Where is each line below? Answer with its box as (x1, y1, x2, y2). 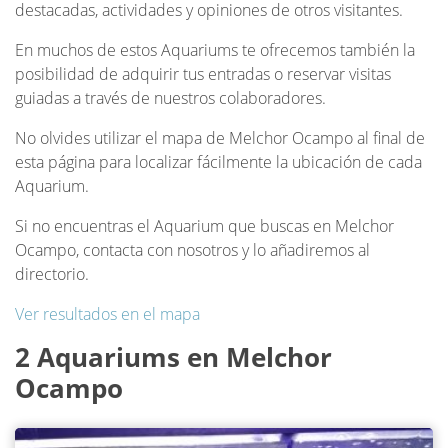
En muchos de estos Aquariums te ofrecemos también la (15, 39, 415, 61)
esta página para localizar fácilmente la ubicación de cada (15, 151, 422, 173)
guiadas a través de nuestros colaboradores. (15, 87, 326, 109)
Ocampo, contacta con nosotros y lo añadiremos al (15, 239, 370, 261)
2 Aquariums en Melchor (15, 339, 332, 375)
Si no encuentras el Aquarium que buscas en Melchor (15, 215, 394, 237)
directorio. (15, 263, 89, 285)
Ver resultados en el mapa (15, 303, 200, 325)
